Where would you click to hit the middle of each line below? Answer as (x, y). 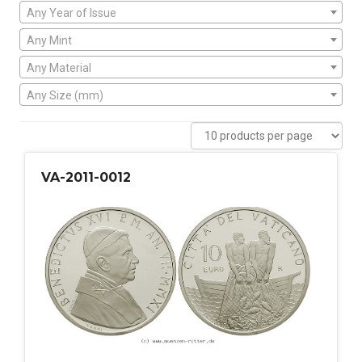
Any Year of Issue (72, 13)
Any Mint (49, 41)
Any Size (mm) (65, 96)
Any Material (59, 68)
